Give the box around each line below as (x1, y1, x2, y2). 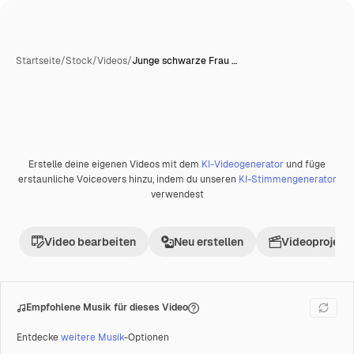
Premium (33, 163, 75, 176)
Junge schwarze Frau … (132, 55, 237, 67)
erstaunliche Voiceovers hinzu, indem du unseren (17, 173, 239, 186)
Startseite (16, 55, 61, 67)
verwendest (150, 188, 204, 201)
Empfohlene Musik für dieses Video (26, 301, 188, 314)
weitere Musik (61, 331, 124, 344)
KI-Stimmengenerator (238, 173, 337, 186)
